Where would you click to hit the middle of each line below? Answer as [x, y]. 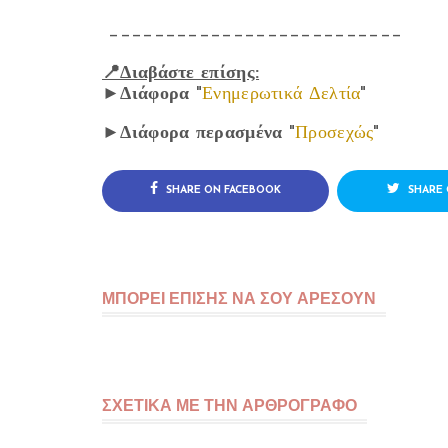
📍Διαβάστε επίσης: [181, 73]
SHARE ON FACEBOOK [222, 190]
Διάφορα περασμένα [201, 133]
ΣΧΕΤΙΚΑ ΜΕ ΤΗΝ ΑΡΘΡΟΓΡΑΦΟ [229, 405]
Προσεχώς [334, 133]
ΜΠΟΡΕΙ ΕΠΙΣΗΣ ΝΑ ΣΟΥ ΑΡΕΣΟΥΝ [239, 298]
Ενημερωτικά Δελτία [281, 94]
